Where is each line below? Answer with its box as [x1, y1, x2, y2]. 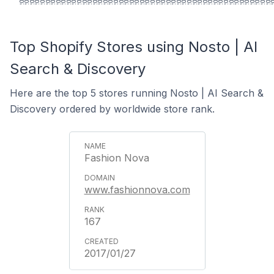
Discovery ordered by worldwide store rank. [10, 102, 215, 115]
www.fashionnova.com [84, 183, 190, 196]
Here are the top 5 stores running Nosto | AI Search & [10, 86, 264, 99]
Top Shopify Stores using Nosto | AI [10, 37, 257, 56]
